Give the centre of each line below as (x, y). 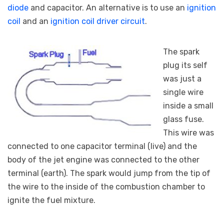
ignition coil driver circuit (98, 21)
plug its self (185, 65)
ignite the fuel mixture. (51, 200)
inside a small (188, 106)
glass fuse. (183, 119)
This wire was (188, 133)
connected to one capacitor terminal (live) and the (102, 146)
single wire (183, 92)
